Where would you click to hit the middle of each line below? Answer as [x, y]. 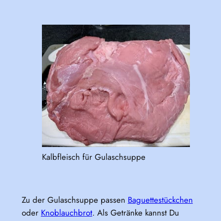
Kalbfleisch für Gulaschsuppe [93, 157]
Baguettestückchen [160, 200]
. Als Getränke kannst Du [135, 212]
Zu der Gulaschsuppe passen [74, 200]
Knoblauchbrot [66, 212]
